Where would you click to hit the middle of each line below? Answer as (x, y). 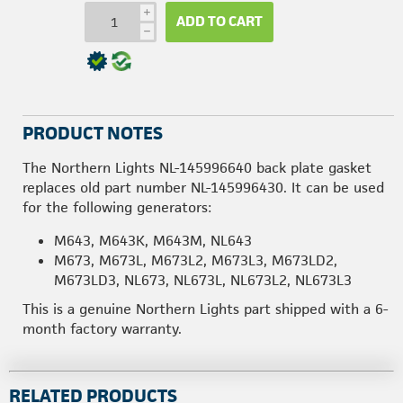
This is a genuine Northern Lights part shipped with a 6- (205, 309)
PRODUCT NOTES (93, 133)
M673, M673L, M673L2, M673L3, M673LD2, (196, 260)
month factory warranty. (102, 328)
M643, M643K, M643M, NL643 (153, 240)
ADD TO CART (219, 21)
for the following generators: (117, 207)
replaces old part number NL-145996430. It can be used (203, 187)
